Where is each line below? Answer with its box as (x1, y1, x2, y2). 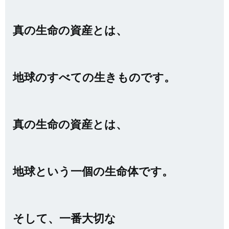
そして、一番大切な (13, 211, 116, 225)
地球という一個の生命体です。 (13, 164, 173, 178)
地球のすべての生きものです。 (13, 70, 175, 84)
